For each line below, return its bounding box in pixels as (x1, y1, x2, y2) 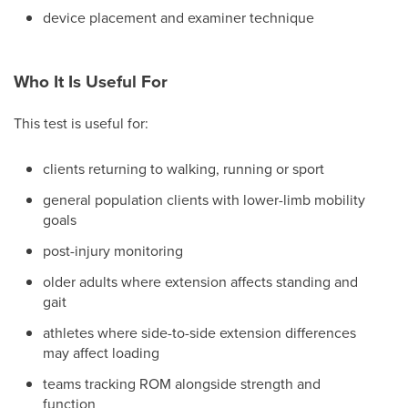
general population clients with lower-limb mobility (43, 189, 365, 209)
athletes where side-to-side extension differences (43, 322, 356, 342)
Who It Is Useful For (14, 68, 168, 94)
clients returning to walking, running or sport (43, 158, 324, 178)
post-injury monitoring (43, 240, 183, 260)
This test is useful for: (14, 113, 148, 133)
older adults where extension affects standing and (43, 271, 358, 291)
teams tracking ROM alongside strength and (43, 373, 321, 393)
